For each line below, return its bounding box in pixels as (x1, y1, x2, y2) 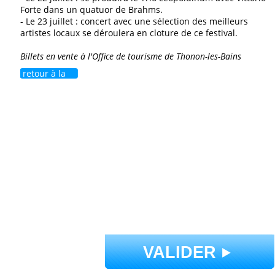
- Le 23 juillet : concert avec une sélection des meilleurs (20, 15, 248, 27)
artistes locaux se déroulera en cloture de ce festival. (20, 27, 238, 39)
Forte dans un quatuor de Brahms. (20, 4, 163, 15)
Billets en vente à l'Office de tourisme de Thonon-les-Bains (20, 50, 241, 62)
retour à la (23, 68, 66, 79)
